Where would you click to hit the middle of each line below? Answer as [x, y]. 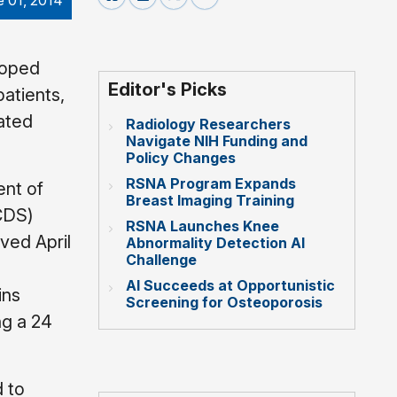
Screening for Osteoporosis [224, 302]
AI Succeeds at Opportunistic [230, 285]
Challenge [161, 259]
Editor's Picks [167, 89]
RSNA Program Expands [211, 183]
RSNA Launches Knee [202, 226]
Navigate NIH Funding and [217, 140]
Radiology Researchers [208, 124]
